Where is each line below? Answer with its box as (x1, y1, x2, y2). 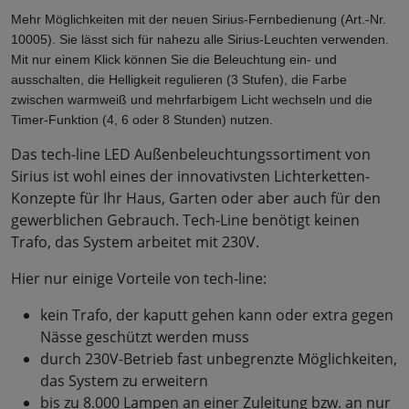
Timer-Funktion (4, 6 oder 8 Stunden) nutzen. (11, 111, 273, 127)
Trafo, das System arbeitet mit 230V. (11, 231, 259, 252)
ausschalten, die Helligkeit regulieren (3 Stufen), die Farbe (11, 71, 347, 87)
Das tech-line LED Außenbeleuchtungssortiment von (11, 143, 371, 164)
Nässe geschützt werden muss (40, 326, 249, 347)
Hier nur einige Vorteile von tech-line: (11, 267, 267, 288)
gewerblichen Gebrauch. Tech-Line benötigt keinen (11, 209, 360, 230)
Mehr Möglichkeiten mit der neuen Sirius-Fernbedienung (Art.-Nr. (11, 11, 386, 26)
